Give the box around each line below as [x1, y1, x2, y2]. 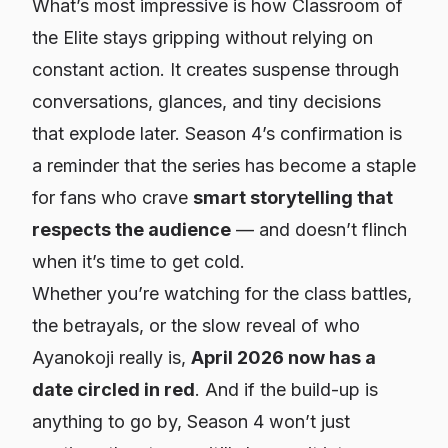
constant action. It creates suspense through [32, 59, 399, 80]
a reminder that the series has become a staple [32, 155, 416, 176]
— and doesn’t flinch [231, 219, 407, 240]
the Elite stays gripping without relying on [32, 27, 373, 48]
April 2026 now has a [191, 347, 376, 368]
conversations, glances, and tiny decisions [32, 91, 381, 112]
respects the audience [32, 219, 231, 240]
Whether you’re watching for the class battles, [32, 283, 412, 304]
